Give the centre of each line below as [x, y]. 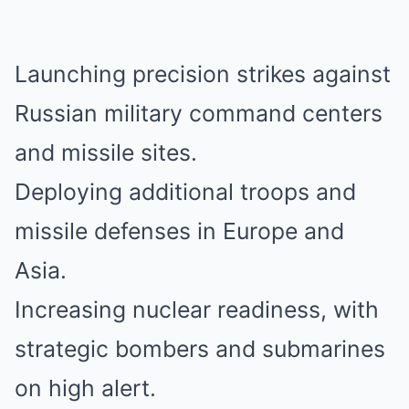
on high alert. [85, 388]
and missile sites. [106, 152]
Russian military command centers [199, 113]
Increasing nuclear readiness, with [197, 309]
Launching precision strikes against [203, 73]
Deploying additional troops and [185, 191]
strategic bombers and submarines [200, 348]
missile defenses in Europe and [179, 231]
